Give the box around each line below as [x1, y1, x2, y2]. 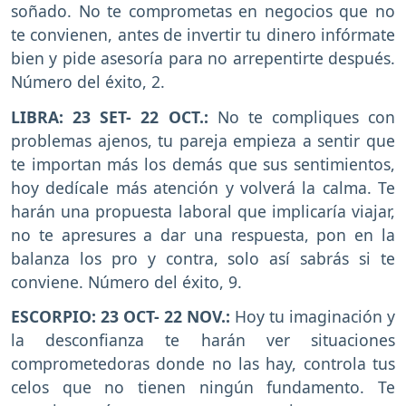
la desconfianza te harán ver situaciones [11, 329, 395, 352]
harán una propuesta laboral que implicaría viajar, [11, 199, 395, 222]
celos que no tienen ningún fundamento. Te [11, 376, 395, 399]
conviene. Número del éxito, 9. [11, 270, 242, 293]
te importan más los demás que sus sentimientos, [11, 152, 395, 175]
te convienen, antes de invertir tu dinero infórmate [11, 23, 395, 45]
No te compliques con [208, 105, 395, 128]
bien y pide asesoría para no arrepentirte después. [11, 46, 395, 69]
